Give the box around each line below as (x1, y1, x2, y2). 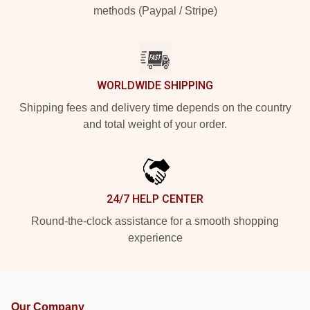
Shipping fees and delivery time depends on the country (19, 101, 291, 113)
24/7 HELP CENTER (107, 192, 203, 206)
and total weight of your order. (83, 118, 227, 130)
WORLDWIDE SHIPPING (97, 78, 213, 92)
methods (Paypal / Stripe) (93, 4, 217, 17)
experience (127, 231, 183, 244)
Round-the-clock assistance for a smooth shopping (31, 215, 279, 227)
